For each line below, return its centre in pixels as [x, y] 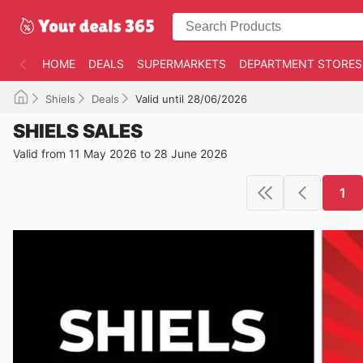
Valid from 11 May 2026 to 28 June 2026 [120, 154]
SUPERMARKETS [181, 64]
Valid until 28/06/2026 [191, 99]
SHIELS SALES [78, 131]
